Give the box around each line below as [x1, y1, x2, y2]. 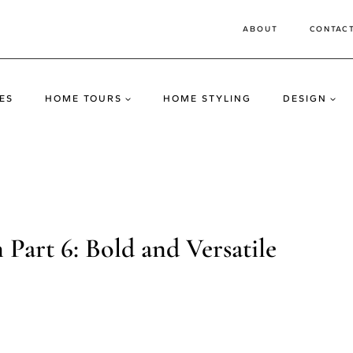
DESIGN [282, 92, 327, 104]
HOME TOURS [44, 92, 122, 104]
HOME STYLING [162, 92, 251, 104]
